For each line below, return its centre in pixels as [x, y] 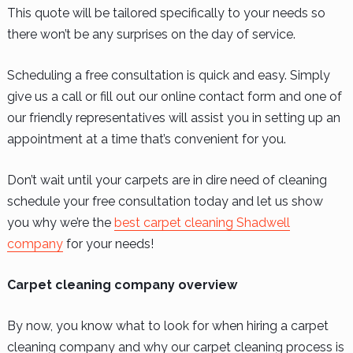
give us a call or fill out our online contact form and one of [174, 96]
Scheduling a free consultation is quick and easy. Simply [168, 75]
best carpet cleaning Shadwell [202, 222]
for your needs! [108, 243]
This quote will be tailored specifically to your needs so [166, 13]
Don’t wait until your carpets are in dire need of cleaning [167, 180]
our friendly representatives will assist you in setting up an [173, 117]
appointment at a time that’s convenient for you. [146, 139]
